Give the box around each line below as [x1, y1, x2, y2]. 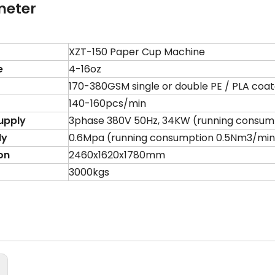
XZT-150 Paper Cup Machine [69, 45, 205, 59]
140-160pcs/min [69, 96, 146, 110]
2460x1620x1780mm [69, 148, 165, 162]
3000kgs [69, 165, 109, 179]
